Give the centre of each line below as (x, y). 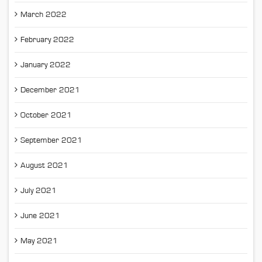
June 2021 (40, 216)
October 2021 (46, 116)
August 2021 (44, 166)
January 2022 (46, 65)
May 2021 (39, 241)
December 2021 (50, 90)
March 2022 (44, 15)
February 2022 (47, 40)
